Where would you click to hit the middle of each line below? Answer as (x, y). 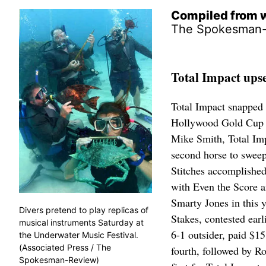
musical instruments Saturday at (81, 222)
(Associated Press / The (65, 247)
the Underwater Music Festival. (79, 235)
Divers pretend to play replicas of (84, 210)
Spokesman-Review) (59, 259)
